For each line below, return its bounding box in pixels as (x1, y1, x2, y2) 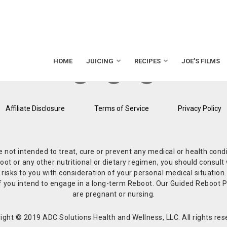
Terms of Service (94, 104, 149, 113)
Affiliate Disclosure (5, 104, 65, 113)
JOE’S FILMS (181, 57, 220, 65)
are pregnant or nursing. (72, 190, 155, 198)
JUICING (86, 57, 113, 65)
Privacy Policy (178, 104, 222, 113)
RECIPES (134, 57, 161, 65)
